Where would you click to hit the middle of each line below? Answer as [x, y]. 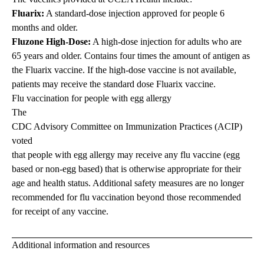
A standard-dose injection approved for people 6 [134, 14]
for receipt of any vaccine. [60, 212]
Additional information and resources [81, 245]
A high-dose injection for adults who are [166, 42]
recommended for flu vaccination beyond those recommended [126, 197]
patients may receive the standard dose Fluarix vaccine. [114, 84]
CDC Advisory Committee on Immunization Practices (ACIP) [127, 127]
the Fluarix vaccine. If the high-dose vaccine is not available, [124, 70]
